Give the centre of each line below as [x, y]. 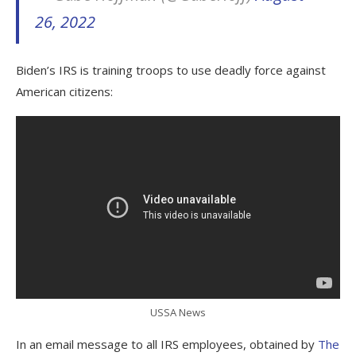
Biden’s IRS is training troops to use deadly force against [171, 70]
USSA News [178, 313]
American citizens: [64, 92]
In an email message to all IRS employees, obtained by [167, 344]
